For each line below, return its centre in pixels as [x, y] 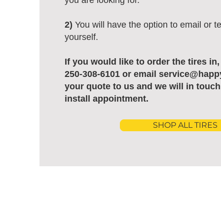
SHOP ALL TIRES [185, 125]
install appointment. [107, 99]
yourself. [81, 37]
